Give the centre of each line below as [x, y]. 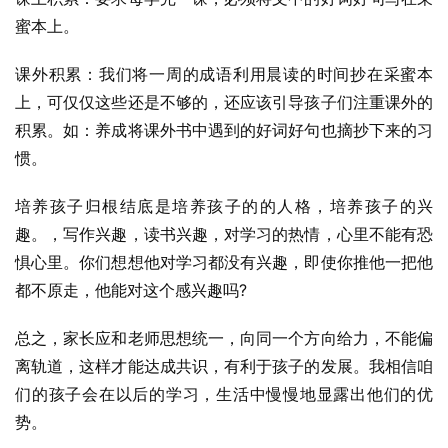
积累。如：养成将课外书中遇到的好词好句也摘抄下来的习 [224, 130]
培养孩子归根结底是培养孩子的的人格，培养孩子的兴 [224, 206]
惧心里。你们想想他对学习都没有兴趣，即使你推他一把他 [224, 262]
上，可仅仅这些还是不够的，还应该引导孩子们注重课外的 [224, 102]
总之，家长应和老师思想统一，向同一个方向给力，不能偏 [224, 338]
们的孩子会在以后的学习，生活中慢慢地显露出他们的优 [224, 394]
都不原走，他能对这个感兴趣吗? [131, 290]
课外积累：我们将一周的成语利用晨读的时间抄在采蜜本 [224, 74]
